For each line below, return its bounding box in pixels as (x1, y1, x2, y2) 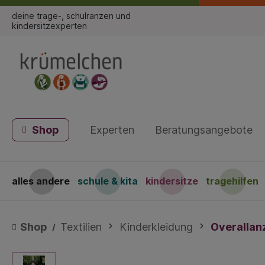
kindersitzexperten (12, 21, 87, 31)
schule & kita (77, 175, 138, 188)
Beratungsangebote (155, 124, 253, 137)
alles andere (12, 175, 70, 188)
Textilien (60, 221, 102, 234)
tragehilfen (206, 175, 259, 188)
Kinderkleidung (119, 221, 193, 234)
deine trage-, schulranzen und (12, 11, 131, 21)
